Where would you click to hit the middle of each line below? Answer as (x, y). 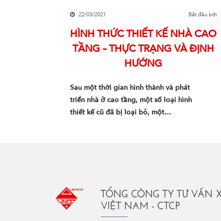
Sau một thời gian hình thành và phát (130, 88)
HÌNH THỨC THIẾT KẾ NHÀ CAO (144, 34)
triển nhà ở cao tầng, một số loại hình (131, 100)
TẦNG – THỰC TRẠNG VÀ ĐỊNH (144, 49)
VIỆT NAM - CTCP (141, 207)
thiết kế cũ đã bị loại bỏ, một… (120, 112)
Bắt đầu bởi (203, 15)
